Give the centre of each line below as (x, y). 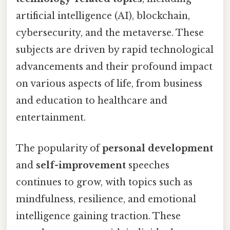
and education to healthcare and (92, 101)
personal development (158, 148)
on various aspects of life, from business (109, 84)
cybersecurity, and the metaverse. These (110, 33)
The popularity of (59, 148)
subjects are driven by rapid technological (115, 50)
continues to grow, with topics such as (104, 182)
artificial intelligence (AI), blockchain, (103, 16)
